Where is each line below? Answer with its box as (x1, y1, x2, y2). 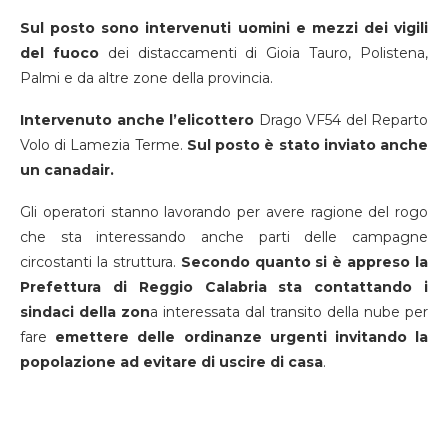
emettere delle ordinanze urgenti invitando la (47, 327, 428, 346)
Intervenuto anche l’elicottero (20, 110, 254, 129)
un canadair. (20, 160, 114, 179)
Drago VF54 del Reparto (254, 110, 428, 129)
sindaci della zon (20, 302, 150, 321)
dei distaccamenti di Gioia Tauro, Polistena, (98, 43, 429, 62)
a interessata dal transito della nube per (150, 302, 428, 321)
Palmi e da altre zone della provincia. (20, 68, 273, 87)
